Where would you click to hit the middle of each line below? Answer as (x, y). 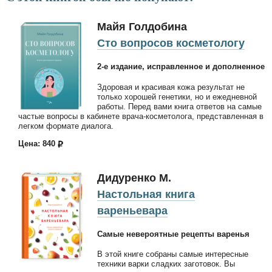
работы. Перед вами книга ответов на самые (179, 106)
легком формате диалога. (66, 126)
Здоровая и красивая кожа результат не (171, 87)
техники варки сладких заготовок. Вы (166, 264)
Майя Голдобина (142, 27)
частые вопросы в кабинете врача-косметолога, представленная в (141, 116)
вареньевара (132, 210)
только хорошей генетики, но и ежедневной (177, 97)
